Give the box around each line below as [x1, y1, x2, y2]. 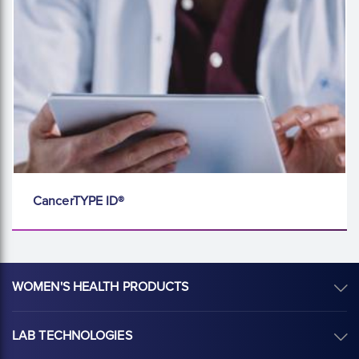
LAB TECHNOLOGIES [12, 328, 132, 345]
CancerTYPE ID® [33, 193, 125, 210]
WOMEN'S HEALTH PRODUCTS [12, 279, 189, 296]
